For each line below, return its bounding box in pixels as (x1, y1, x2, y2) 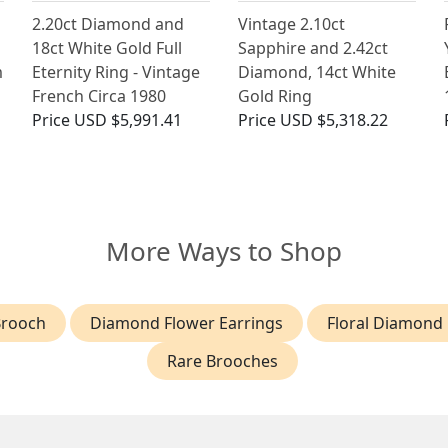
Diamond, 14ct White (237, 61, 396, 84)
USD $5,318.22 (279, 109, 388, 132)
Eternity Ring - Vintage (32, 61, 201, 84)
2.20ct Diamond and (32, 13, 185, 36)
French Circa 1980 (32, 85, 167, 108)
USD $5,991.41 (74, 109, 183, 132)
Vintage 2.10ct (237, 13, 345, 36)
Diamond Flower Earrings (89, 312, 283, 335)
